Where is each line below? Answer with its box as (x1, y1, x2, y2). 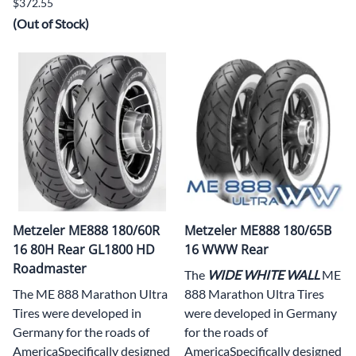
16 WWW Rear (184, 240, 269, 258)
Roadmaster (13, 259, 87, 277)
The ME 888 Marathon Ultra (13, 285, 168, 301)
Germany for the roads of (13, 323, 149, 339)
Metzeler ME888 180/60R (13, 221, 160, 239)
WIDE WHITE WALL (207, 266, 319, 282)
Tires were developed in (13, 304, 141, 320)
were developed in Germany (184, 304, 337, 320)
